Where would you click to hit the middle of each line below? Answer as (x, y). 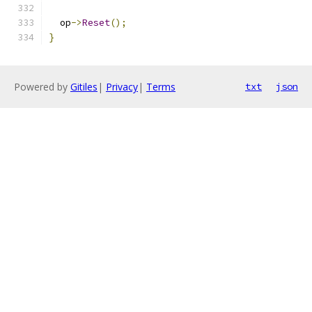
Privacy (122, 87)
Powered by (42, 87)
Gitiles (84, 87)
